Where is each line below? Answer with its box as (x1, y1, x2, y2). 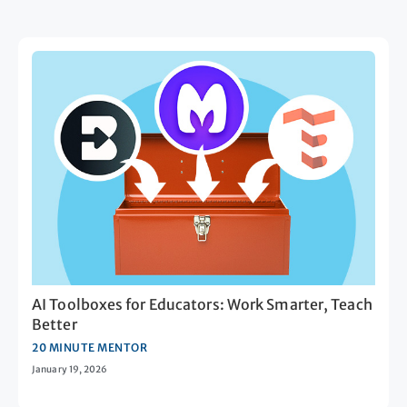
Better (32, 315, 77, 334)
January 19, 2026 (32, 363, 108, 376)
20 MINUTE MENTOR (32, 341, 147, 355)
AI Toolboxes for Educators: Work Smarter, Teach (32, 295, 372, 314)
